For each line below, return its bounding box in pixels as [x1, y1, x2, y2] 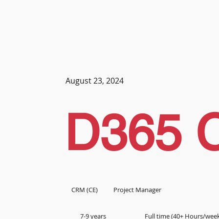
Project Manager [113, 185, 162, 194]
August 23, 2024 [65, 75, 124, 87]
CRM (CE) [71, 185, 98, 194]
